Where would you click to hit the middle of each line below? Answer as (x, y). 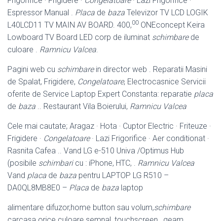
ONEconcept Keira (172, 25)
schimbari (56, 163)
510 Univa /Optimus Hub (143, 150)
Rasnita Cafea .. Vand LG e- (54, 150)
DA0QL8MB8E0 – (38, 187)
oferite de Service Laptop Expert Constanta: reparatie (101, 94)
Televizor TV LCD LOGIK (166, 12)
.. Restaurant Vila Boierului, (83, 106)
